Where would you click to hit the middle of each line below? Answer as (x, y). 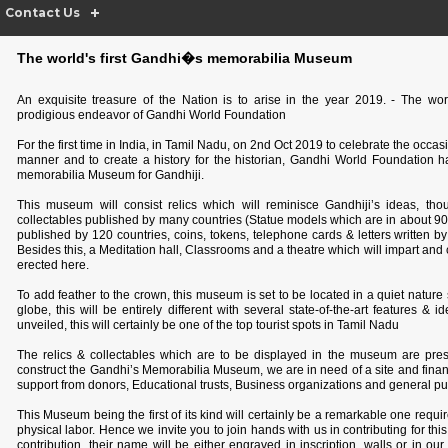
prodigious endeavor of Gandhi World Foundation (151, 115)
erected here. (53, 265)
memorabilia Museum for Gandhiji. (110, 175)
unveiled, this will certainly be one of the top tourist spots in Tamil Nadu (208, 325)
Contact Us (42, 12)
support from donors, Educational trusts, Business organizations (189, 385)
